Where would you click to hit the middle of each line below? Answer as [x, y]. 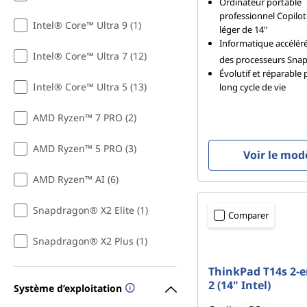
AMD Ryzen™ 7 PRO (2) [85, 118]
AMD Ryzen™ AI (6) [76, 180]
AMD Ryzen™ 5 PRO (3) [85, 149]
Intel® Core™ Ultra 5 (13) [90, 87]
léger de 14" [243, 30]
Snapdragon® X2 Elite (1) [90, 210]
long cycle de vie [253, 87]
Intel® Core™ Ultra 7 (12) [90, 56]
